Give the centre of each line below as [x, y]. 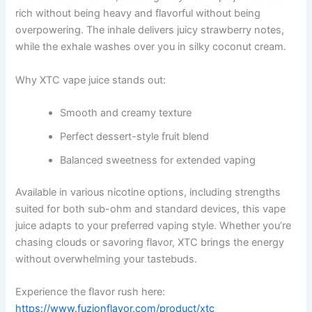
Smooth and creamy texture [126, 113]
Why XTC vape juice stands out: [91, 80]
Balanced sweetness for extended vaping [158, 160]
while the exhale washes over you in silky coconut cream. [151, 47]
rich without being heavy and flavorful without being [138, 14]
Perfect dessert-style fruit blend [135, 136]
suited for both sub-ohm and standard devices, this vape [151, 209]
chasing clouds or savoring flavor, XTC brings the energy [150, 242]
